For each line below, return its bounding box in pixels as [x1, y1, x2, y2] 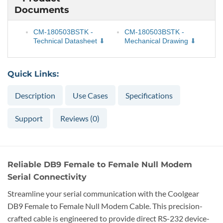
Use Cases [73, 90, 108, 100]
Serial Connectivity [7, 172, 87, 182]
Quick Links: [7, 69, 59, 79]
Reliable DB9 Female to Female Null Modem [7, 159, 192, 169]
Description [15, 90, 55, 100]
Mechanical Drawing [124, 37, 188, 45]
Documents [14, 3, 69, 15]
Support [15, 113, 43, 123]
